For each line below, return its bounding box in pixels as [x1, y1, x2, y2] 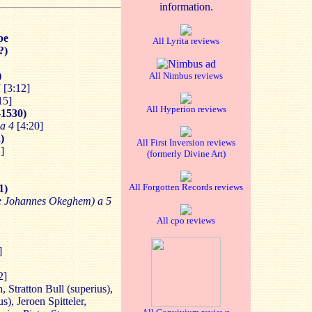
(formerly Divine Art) [146, 148, 226, 159]
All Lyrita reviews [153, 36, 219, 46]
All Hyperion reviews [146, 104, 226, 114]
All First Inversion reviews [136, 137, 235, 148]
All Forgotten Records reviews [129, 182, 243, 192]
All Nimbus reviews [149, 70, 223, 81]
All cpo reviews [157, 215, 215, 226]
